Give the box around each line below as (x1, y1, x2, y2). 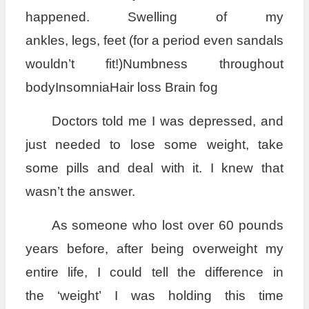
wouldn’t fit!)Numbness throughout (25, 57, 283, 72)
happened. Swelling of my (25, 10, 283, 25)
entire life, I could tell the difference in (25, 265, 283, 280)
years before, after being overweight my (25, 241, 283, 257)
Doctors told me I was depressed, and (51, 114, 283, 129)
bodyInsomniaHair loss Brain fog (25, 80, 218, 95)
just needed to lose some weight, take (25, 137, 283, 152)
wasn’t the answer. (25, 184, 135, 199)
